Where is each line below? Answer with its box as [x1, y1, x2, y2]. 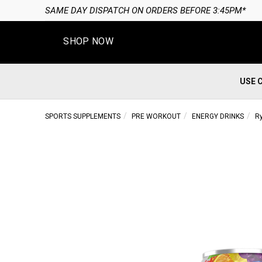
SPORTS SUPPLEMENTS [44, 112, 120, 120]
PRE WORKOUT [131, 112, 181, 120]
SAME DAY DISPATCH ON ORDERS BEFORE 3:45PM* [44, 5, 246, 16]
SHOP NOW [63, 36, 113, 47]
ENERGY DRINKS [191, 112, 244, 120]
